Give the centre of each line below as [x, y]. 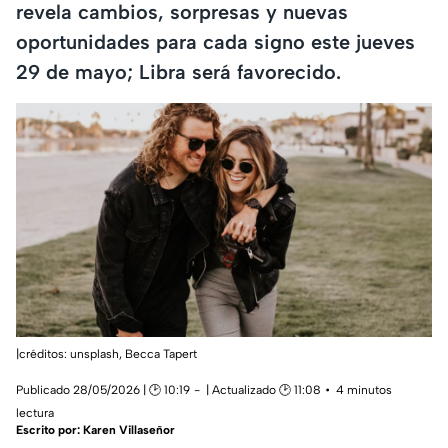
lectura [35, 413]
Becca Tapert [161, 354]
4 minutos [364, 390]
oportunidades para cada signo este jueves [215, 41]
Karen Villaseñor [129, 430]
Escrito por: [49, 430]
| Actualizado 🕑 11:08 [263, 390]
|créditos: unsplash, [70, 354]
